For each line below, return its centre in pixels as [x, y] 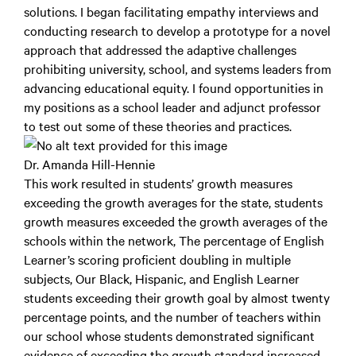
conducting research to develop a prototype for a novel [177, 30]
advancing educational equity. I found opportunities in [174, 87]
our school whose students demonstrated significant [169, 335]
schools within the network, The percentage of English [174, 240]
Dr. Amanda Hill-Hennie [89, 164]
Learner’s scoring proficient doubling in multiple [157, 259]
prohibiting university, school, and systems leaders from [178, 68]
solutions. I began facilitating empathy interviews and [171, 11]
